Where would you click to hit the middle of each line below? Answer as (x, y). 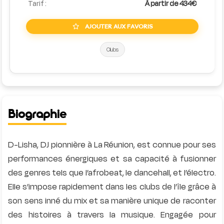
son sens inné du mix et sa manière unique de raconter (112, 201)
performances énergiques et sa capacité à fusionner (112, 159)
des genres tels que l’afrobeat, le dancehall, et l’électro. (112, 173)
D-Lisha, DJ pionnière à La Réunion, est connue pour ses (112, 145)
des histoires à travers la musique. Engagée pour (112, 215)
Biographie (37, 114)
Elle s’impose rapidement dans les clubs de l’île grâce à (112, 187)
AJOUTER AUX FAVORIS (118, 26)
